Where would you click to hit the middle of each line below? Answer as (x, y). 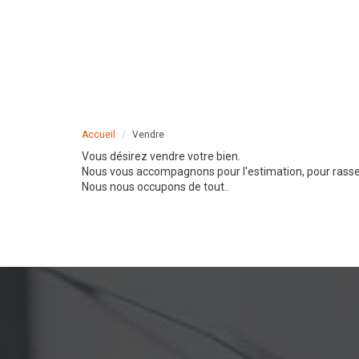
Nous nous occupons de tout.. (155, 187)
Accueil (99, 135)
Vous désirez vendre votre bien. (161, 156)
